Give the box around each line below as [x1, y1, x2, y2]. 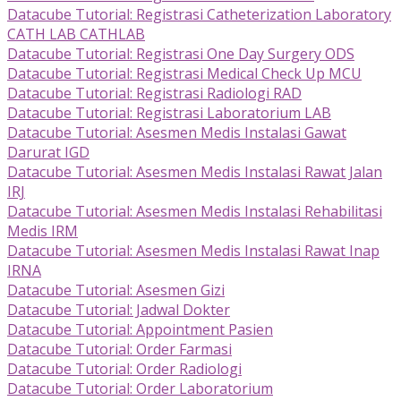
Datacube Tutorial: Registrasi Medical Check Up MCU [7, 64, 362, 84]
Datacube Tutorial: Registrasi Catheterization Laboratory [7, 4, 391, 25]
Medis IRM [7, 221, 78, 242]
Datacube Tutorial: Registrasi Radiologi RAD [7, 83, 302, 104]
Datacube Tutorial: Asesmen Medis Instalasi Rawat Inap [7, 241, 380, 261]
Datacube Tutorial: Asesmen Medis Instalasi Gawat [7, 123, 346, 143]
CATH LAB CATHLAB [7, 24, 145, 45]
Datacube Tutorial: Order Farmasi [7, 339, 232, 360]
